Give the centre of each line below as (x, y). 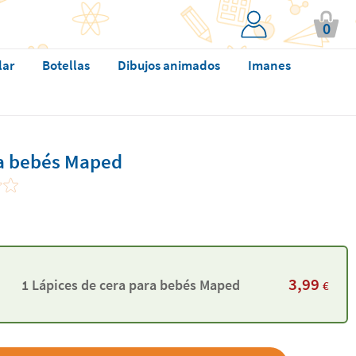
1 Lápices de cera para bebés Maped (130, 284)
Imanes (269, 65)
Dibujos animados (168, 65)
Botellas (66, 65)
